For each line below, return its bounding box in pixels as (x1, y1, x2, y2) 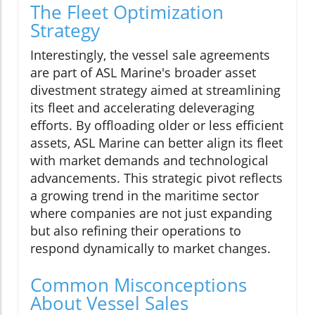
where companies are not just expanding (30, 205, 272, 222)
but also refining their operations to (30, 222, 241, 240)
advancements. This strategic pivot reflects (30, 169, 283, 187)
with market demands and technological (30, 152, 269, 169)
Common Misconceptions (30, 272, 247, 298)
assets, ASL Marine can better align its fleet (30, 134, 283, 152)
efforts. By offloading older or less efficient (30, 117, 283, 134)
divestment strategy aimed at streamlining (30, 82, 281, 99)
